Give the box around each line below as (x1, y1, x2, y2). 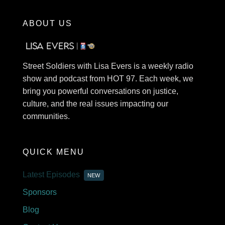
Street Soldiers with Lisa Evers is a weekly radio (22, 62, 193, 71)
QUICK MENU (22, 148, 84, 157)
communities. (22, 112, 70, 121)
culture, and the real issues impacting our (22, 99, 168, 108)
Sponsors (22, 188, 57, 197)
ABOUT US (22, 19, 72, 28)
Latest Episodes (22, 170, 80, 179)
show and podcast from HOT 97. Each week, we (22, 74, 193, 83)
